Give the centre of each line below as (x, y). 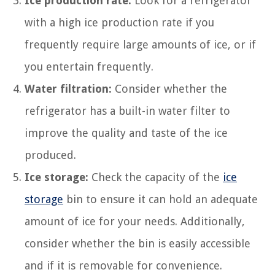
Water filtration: (68, 89)
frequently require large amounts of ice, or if (140, 45)
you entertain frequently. (89, 67)
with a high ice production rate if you (119, 22)
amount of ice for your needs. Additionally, (135, 221)
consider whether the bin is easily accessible (137, 243)
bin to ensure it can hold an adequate (161, 199)
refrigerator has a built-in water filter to (127, 111)
